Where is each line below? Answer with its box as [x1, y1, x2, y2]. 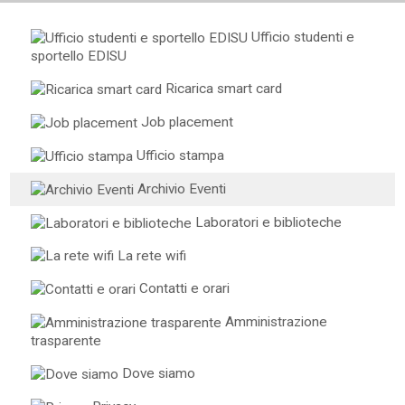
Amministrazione [221, 314, 327, 331]
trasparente [31, 333, 101, 350]
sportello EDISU [31, 47, 127, 64]
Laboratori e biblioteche [192, 213, 342, 231]
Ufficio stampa [133, 146, 224, 164]
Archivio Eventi [134, 180, 226, 197]
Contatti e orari [136, 280, 230, 297]
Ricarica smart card [162, 80, 282, 97]
